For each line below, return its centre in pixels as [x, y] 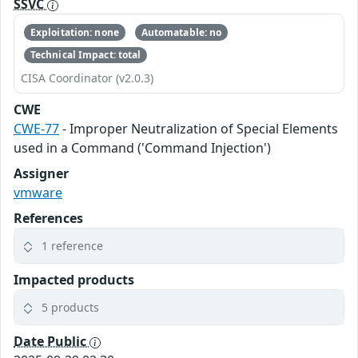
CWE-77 [36, 129]
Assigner [41, 174]
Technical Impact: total [86, 54]
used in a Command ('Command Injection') [142, 148]
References [48, 219]
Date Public [52, 342]
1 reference [72, 246]
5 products [70, 308]
